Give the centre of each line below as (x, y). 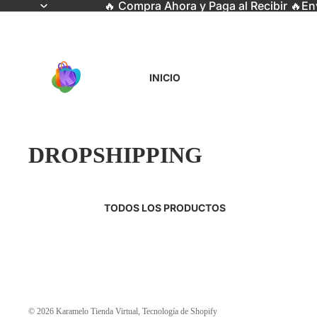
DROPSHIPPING (115, 155)
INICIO (165, 77)
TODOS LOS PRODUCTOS (165, 207)
